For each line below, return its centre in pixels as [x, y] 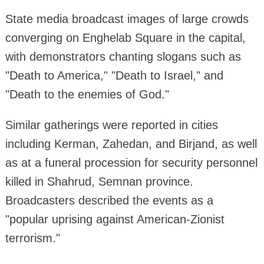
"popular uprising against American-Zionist [115, 220]
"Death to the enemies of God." [87, 95]
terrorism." [32, 238]
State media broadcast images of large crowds [127, 19]
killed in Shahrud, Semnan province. [99, 182]
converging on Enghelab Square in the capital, [125, 38]
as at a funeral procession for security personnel [131, 163]
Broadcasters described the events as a [109, 201]
